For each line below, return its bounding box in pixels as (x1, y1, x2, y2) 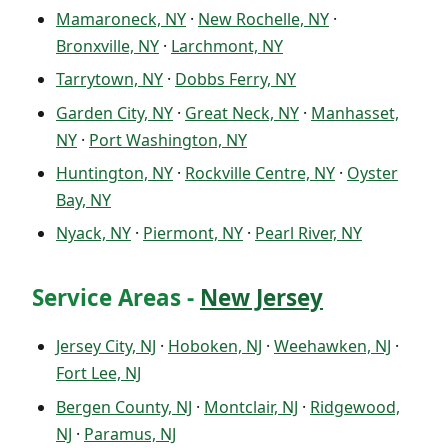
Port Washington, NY (89, 128, 247, 151)
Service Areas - (32, 282, 200, 314)
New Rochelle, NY (198, 7, 329, 30)
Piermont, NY (143, 222, 243, 245)
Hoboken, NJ (168, 335, 262, 358)
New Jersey (200, 282, 323, 314)
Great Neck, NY (185, 101, 299, 124)
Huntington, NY (56, 161, 173, 184)
